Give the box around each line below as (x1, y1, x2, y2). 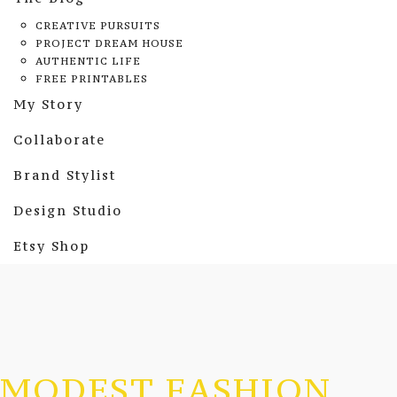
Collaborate (13, 131, 105, 148)
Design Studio (13, 202, 122, 219)
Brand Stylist (13, 167, 116, 183)
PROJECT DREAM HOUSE (35, 37, 183, 50)
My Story (13, 96, 83, 113)
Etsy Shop (13, 237, 90, 254)
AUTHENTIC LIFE (35, 55, 141, 67)
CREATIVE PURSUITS (35, 19, 160, 32)
